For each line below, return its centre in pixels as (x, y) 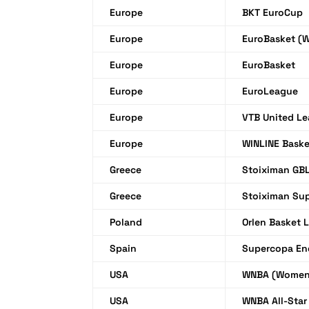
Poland (126, 222)
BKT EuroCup (273, 12)
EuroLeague (270, 91)
